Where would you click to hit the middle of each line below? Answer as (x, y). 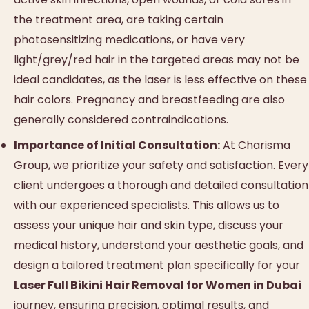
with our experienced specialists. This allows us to (147, 205)
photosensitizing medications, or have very (129, 40)
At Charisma (255, 145)
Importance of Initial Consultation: (117, 145)
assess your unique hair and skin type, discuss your (149, 225)
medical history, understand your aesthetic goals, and (159, 245)
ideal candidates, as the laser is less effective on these (160, 80)
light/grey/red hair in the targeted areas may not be (157, 60)
